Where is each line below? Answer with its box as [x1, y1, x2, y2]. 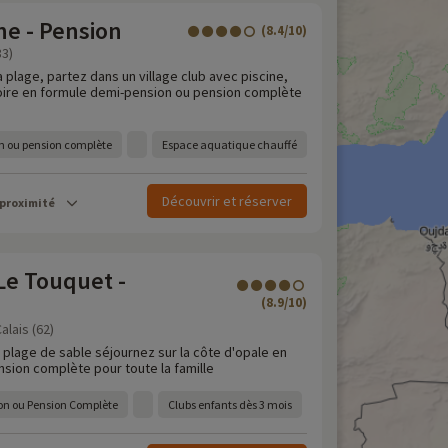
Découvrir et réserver [162, 192, 292, 210]
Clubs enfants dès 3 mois [168, 397, 292, 412]
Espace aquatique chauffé [162, 137, 297, 152]
